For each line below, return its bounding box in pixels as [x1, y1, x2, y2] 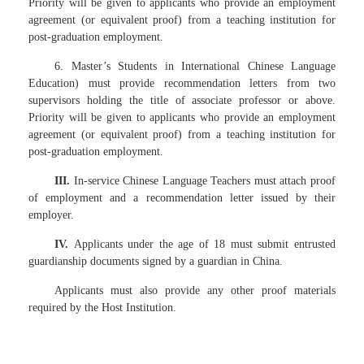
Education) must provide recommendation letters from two [28, 77, 336, 89]
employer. [28, 209, 74, 221]
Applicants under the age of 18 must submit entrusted [73, 238, 336, 250]
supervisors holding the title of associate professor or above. [28, 94, 336, 106]
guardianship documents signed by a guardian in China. [28, 255, 283, 267]
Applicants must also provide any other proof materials [54, 284, 336, 297]
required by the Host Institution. [28, 301, 176, 314]
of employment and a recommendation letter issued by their [28, 192, 336, 204]
